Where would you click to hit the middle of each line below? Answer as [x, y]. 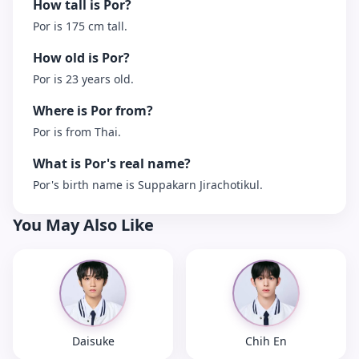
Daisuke [93, 341]
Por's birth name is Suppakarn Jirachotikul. [148, 185]
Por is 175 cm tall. [80, 26]
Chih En [266, 341]
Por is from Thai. [77, 132]
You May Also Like [83, 225]
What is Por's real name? [112, 163]
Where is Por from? [93, 111]
